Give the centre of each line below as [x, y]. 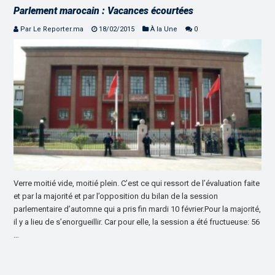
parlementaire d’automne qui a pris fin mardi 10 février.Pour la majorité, [137, 209]
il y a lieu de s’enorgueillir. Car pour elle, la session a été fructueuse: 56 [137, 222]
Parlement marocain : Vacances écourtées [104, 10]
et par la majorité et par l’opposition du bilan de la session [116, 196]
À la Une [164, 29]
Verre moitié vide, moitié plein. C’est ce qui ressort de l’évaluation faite [137, 184]
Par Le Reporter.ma [52, 29]
